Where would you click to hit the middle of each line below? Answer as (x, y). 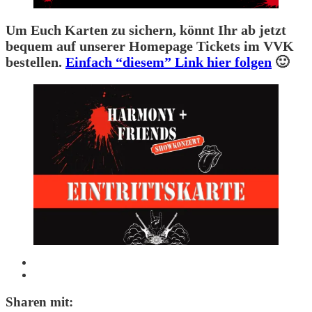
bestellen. (36, 62)
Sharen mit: (39, 302)
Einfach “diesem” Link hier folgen (169, 62)
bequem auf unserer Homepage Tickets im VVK (150, 46)
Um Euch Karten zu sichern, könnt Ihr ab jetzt (146, 30)
